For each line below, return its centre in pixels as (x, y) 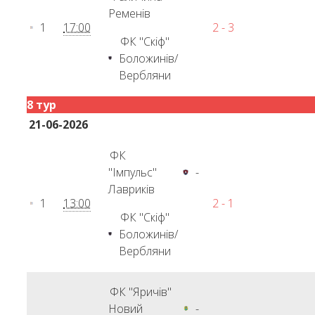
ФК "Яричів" (141, 292)
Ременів (130, 13)
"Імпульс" (133, 172)
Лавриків (132, 189)
